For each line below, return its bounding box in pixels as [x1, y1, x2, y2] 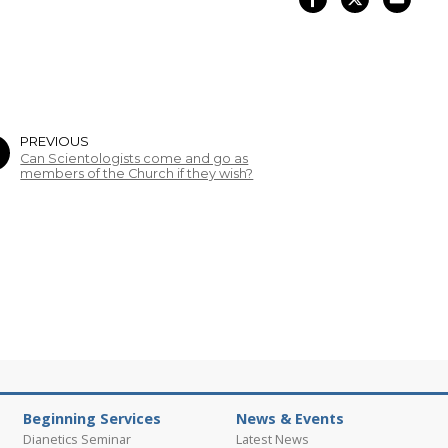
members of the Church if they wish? [20, 166, 254, 182]
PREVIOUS [20, 133, 90, 150]
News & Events [235, 409, 344, 429]
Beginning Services [22, 409, 161, 429]
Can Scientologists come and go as [20, 151, 249, 167]
